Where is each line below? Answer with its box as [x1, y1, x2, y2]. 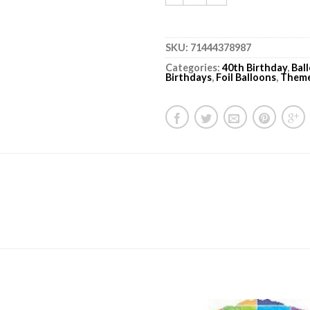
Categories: [165, 61, 222, 73]
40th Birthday [222, 61, 287, 73]
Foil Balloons [216, 71, 276, 83]
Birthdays [165, 71, 212, 83]
